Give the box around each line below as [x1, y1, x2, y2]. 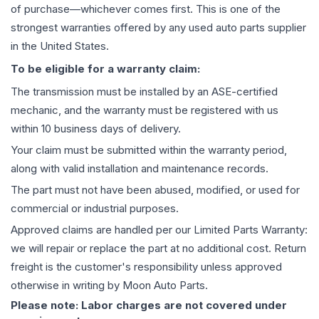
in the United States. [11, 39, 109, 53]
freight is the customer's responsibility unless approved [11, 260, 282, 274]
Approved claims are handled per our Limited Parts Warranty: [11, 223, 308, 237]
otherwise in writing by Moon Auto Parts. [11, 278, 208, 293]
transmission [33, 85, 94, 99]
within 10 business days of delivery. [11, 122, 181, 136]
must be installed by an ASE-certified [94, 85, 278, 99]
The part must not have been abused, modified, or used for [11, 183, 300, 197]
